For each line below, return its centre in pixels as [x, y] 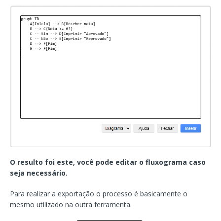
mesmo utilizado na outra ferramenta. [71, 205]
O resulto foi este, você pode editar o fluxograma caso [108, 162]
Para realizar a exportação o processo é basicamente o [99, 194]
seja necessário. [39, 173]
